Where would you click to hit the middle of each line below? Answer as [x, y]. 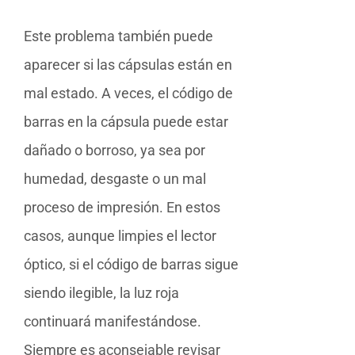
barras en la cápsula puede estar [126, 121]
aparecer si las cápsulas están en [128, 64]
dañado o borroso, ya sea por [115, 150]
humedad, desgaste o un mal [115, 178]
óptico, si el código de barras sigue [131, 264]
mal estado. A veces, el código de [128, 93]
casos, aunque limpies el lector [120, 235]
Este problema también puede [118, 36]
